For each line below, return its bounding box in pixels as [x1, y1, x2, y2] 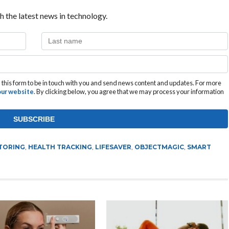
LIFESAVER [95, 143, 131, 151]
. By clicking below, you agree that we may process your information [33, 87, 224, 96]
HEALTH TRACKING [28, 143, 92, 151]
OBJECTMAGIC [134, 143, 184, 151]
